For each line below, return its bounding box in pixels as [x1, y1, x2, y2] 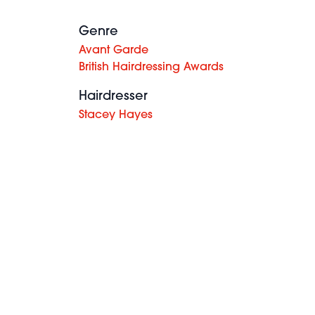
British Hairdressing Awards [79, 62, 224, 73]
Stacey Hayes [79, 110, 153, 121]
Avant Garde [79, 45, 148, 56]
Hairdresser [79, 90, 148, 103]
